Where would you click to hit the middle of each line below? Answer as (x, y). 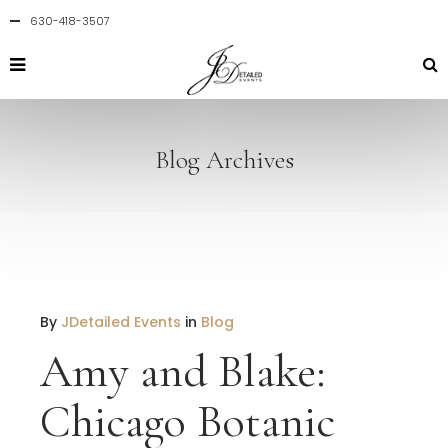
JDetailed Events (121, 322)
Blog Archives (224, 159)
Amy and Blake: (183, 371)
